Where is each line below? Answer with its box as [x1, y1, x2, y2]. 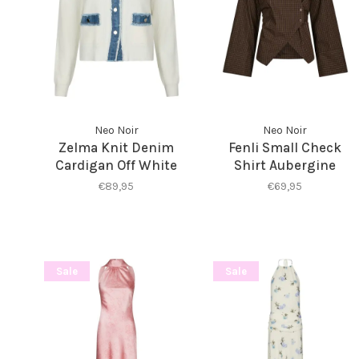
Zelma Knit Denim [58, 139, 175, 155]
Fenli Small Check [228, 139, 342, 155]
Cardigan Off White [55, 156, 178, 173]
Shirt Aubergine [234, 156, 337, 173]
